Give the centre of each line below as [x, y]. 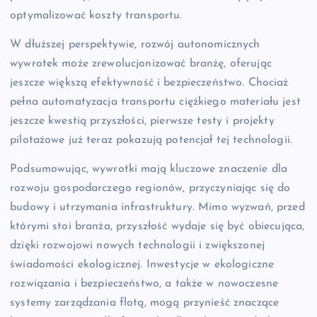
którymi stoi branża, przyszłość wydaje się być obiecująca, [157, 226]
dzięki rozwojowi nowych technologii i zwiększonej [137, 245]
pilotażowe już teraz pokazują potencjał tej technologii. [151, 140]
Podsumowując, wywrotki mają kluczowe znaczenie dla [149, 169]
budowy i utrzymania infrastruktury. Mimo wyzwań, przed [157, 207]
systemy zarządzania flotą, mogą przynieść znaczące [145, 302]
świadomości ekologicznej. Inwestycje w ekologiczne [142, 264]
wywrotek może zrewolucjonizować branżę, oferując [141, 63]
